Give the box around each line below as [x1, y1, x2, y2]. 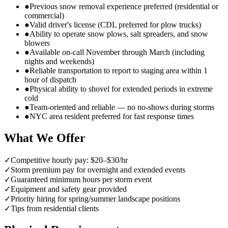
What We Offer [4, 131, 85, 145]
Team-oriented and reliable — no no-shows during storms [30, 103, 214, 112]
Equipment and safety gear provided [11, 185, 127, 194]
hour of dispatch [24, 75, 76, 84]
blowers [24, 39, 50, 48]
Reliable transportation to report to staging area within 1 [30, 66, 208, 75]
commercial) [24, 11, 64, 20]
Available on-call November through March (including [30, 48, 205, 57]
